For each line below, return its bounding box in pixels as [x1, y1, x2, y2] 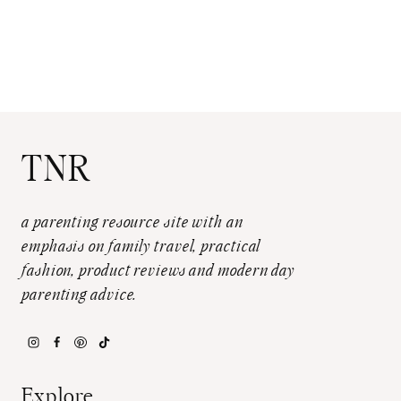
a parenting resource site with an [21, 215, 243, 232]
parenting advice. [21, 287, 138, 304]
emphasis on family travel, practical [21, 239, 261, 256]
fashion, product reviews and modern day [21, 263, 295, 280]
